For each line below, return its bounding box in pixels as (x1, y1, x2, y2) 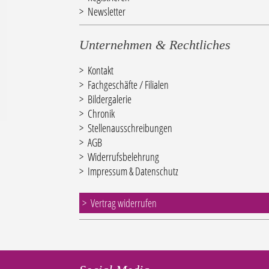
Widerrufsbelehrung (87, 150, 159, 165)
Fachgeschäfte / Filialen (87, 77, 169, 92)
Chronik (87, 106, 115, 121)
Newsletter (87, 4, 125, 19)
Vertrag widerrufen (90, 196, 157, 211)
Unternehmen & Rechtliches (79, 37, 231, 53)
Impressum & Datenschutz (87, 164, 178, 179)
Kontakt (87, 63, 113, 78)
